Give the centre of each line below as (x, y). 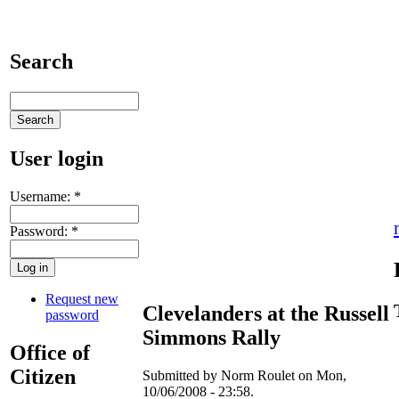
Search (41, 61)
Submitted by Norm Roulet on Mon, (244, 375)
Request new (82, 298)
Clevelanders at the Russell (266, 313)
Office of (50, 352)
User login (57, 158)
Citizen (43, 376)
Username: (42, 196)
